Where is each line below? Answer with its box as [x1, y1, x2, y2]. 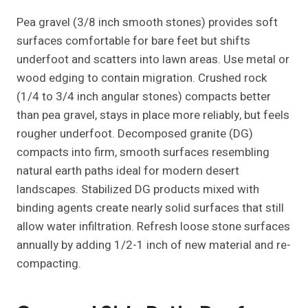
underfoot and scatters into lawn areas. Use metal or [16, 51, 289, 69]
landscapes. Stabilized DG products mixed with [16, 181, 259, 199]
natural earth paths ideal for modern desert [16, 162, 239, 180]
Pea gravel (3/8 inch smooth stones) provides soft [16, 14, 278, 32]
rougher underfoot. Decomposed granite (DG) [16, 125, 253, 143]
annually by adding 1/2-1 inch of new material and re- [16, 236, 291, 254]
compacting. [16, 255, 81, 273]
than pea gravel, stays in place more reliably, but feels [16, 107, 289, 124]
